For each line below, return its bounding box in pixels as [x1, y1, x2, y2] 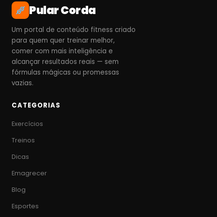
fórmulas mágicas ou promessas [12, 68, 119, 77]
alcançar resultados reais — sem [12, 57, 119, 66]
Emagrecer [12, 169, 47, 177]
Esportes [12, 202, 39, 210]
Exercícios [12, 120, 43, 128]
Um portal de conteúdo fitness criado [12, 25, 136, 34]
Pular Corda [29, 2, 96, 18]
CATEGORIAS [12, 101, 61, 110]
